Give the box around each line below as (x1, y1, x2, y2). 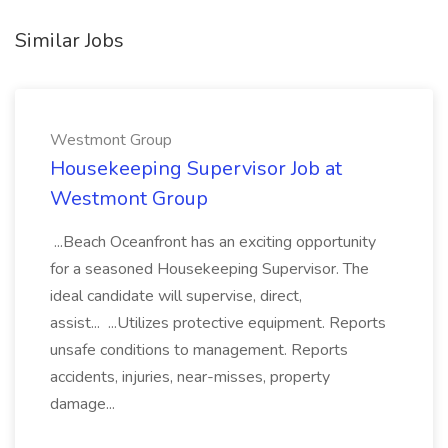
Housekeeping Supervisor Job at (50, 155, 342, 182)
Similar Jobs (15, 27, 124, 54)
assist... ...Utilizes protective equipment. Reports (50, 312, 386, 334)
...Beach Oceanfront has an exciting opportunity (50, 231, 376, 253)
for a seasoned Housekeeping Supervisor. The (50, 258, 369, 280)
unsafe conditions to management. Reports (50, 339, 348, 361)
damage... (50, 393, 119, 415)
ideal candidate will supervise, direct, (50, 285, 302, 307)
